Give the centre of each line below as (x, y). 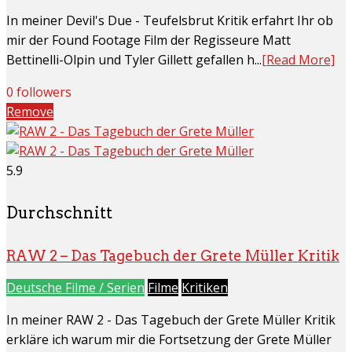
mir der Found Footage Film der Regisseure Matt (148, 40)
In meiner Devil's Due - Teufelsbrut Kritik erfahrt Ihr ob (170, 20)
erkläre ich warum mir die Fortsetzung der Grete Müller (169, 339)
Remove (30, 111)
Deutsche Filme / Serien (75, 287)
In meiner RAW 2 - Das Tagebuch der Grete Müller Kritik (171, 319)
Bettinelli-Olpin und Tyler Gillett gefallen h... (134, 59)
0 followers (39, 92)
